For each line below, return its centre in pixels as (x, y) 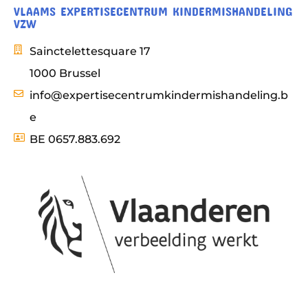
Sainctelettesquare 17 (90, 51)
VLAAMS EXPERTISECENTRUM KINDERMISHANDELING (153, 8)
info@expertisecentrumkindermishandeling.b (158, 95)
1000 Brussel (65, 73)
